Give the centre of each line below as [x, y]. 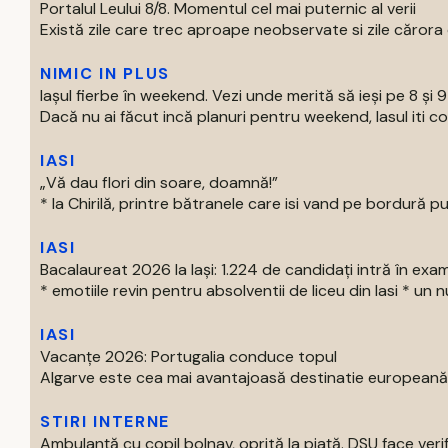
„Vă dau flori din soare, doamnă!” [159, 182]
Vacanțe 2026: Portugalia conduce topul [188, 356]
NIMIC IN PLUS [105, 73]
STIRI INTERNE [105, 421]
